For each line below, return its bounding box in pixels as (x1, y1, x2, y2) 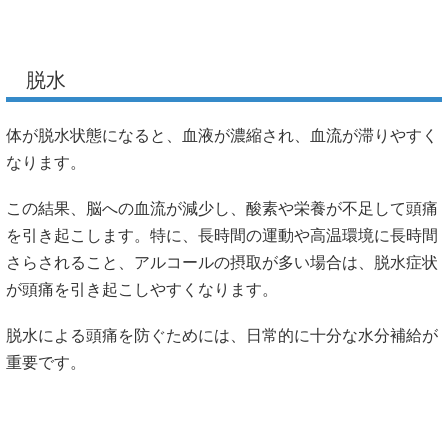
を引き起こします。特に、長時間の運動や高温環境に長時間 (6, 226, 438, 244)
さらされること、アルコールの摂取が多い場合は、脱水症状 (6, 253, 438, 271)
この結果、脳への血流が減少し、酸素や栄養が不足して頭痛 (6, 199, 438, 217)
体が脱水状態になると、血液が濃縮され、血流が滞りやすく (6, 126, 438, 144)
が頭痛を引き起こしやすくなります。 (6, 280, 278, 298)
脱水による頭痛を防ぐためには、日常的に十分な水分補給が (6, 326, 438, 344)
